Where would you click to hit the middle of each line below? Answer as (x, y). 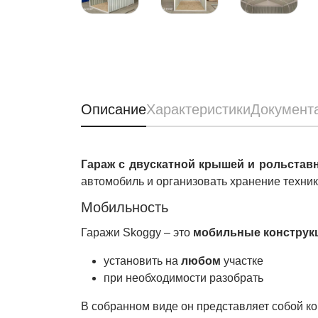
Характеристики (198, 109)
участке (243, 261)
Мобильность (125, 207)
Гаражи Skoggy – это (137, 232)
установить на (142, 261)
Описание (114, 109)
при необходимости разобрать (183, 278)
